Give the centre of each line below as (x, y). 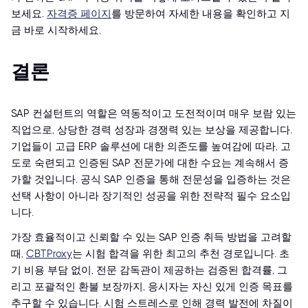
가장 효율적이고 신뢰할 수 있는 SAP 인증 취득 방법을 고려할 (151, 238)
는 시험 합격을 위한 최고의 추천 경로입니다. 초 (181, 254)
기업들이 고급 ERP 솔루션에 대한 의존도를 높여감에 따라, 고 (151, 147)
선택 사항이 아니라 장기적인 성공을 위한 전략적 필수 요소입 (151, 196)
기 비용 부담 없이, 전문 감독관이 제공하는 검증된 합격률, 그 (149, 271)
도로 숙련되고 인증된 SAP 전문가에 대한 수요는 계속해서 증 (150, 163)
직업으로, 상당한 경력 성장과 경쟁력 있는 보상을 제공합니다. (152, 130)
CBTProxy (49, 254)
